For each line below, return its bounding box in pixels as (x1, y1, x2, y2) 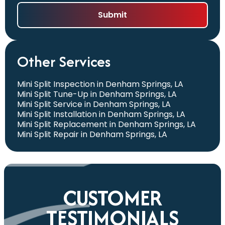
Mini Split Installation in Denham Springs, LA (17, 108, 185, 120)
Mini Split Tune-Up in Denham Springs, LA (17, 88, 177, 100)
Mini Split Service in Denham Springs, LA (17, 98, 171, 110)
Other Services (17, 50, 110, 72)
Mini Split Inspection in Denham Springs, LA (17, 78, 183, 90)
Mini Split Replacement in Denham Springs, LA (17, 118, 196, 130)
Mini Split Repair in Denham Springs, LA (17, 128, 167, 140)
